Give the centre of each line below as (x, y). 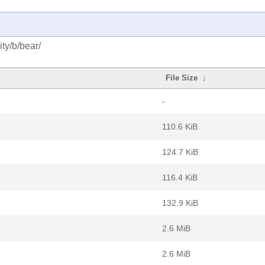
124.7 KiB (180, 152)
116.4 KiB (180, 177)
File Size (182, 78)
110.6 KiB (180, 127)
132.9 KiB (180, 203)
